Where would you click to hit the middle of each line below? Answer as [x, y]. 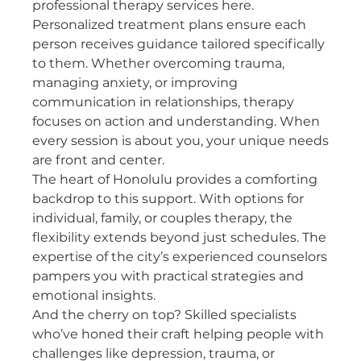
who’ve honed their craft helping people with [178, 334]
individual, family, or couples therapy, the [162, 218]
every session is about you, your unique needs [180, 141]
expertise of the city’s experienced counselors [180, 257]
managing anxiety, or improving [135, 83]
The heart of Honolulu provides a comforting [175, 179]
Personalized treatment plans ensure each [169, 25]
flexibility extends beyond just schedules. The [179, 237]
